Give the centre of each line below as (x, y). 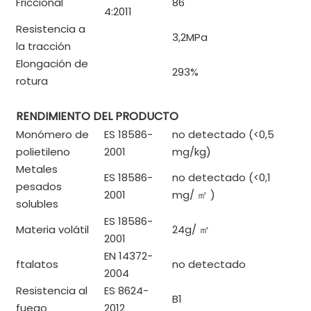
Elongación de (52, 64)
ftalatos (37, 264)
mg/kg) (192, 152)
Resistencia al (52, 291)
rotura (32, 81)
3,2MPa (190, 37)
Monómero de (52, 135)
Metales (37, 169)
